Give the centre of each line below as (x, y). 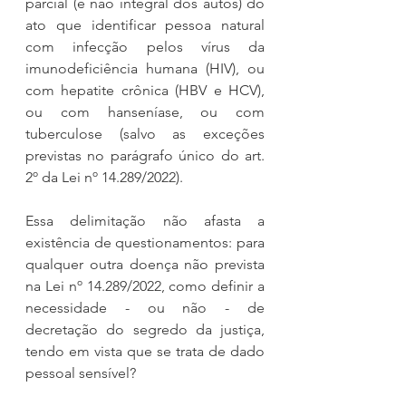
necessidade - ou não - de (145, 307)
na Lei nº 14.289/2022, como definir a (145, 285)
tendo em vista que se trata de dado (145, 351)
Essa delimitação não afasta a (145, 220)
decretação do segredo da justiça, (145, 329)
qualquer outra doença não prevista (145, 264)
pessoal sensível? (81, 372)
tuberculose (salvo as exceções (145, 133)
